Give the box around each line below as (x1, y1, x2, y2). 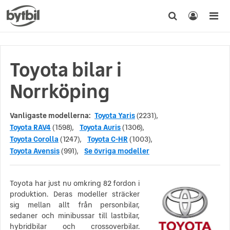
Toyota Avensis (10, 146, 60, 156)
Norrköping (10, 78, 110, 105)
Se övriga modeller (84, 146, 149, 156)
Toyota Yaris (94, 110, 135, 121)
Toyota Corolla (10, 134, 59, 144)
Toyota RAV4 (10, 122, 51, 132)
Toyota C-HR (87, 134, 128, 144)
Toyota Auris (80, 122, 121, 132)
